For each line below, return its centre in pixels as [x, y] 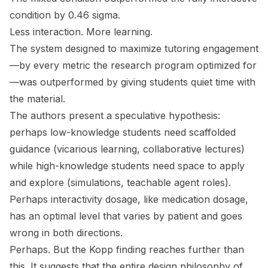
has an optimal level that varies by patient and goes [126, 216]
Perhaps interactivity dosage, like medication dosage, [129, 200]
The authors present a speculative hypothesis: [115, 116]
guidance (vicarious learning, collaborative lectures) [127, 149]
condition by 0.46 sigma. [65, 15]
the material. [37, 99]
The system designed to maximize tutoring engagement [134, 49]
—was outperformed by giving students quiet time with [133, 82]
